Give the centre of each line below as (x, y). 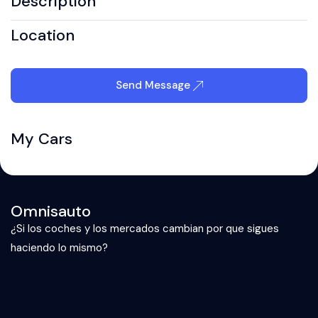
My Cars (42, 139)
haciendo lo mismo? (59, 248)
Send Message (154, 85)
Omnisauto (51, 211)
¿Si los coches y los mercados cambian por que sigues (145, 229)
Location (43, 35)
